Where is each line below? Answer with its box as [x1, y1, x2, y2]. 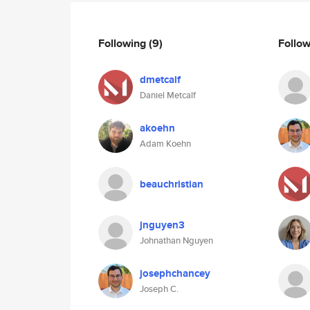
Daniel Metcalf [140, 89, 196, 102]
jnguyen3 [140, 217, 185, 232]
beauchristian [140, 176, 203, 192]
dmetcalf [140, 72, 181, 87]
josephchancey [140, 266, 210, 281]
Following [98, 35, 149, 51]
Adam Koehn [140, 137, 191, 150]
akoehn [140, 120, 175, 136]
